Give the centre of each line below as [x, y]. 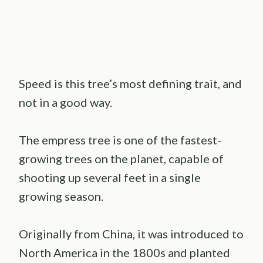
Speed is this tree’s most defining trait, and [130, 83]
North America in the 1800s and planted [124, 252]
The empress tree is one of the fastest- [120, 139]
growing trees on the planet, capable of [121, 158]
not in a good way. [65, 102]
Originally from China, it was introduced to [131, 233]
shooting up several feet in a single [110, 177]
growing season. [61, 196]
